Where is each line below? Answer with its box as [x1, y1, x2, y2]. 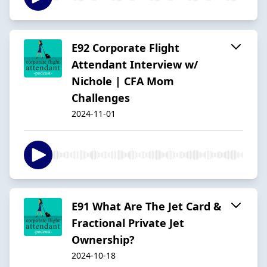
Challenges [72, 90, 130, 105]
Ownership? [72, 232, 135, 247]
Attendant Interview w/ [72, 57, 198, 72]
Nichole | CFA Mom [72, 73, 174, 88]
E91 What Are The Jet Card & [72, 198, 222, 213]
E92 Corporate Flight [72, 40, 179, 55]
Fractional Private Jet [72, 215, 184, 230]
